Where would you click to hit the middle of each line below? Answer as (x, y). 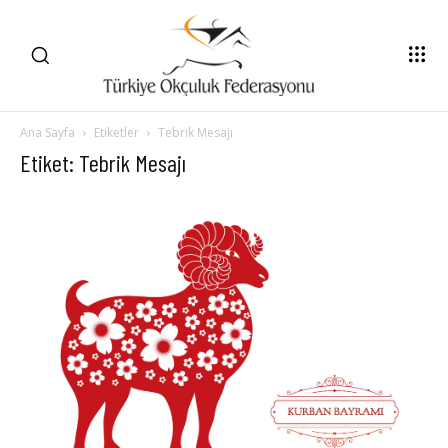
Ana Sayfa (47, 132)
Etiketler (116, 132)
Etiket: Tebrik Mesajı (103, 162)
